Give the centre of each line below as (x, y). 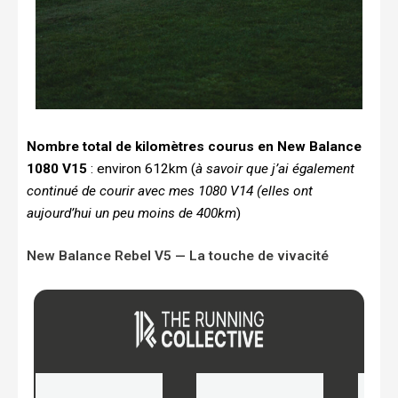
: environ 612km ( (141, 169)
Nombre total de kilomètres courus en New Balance (194, 147)
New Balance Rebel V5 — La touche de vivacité (178, 256)
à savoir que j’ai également (275, 169)
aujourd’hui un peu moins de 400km (131, 214)
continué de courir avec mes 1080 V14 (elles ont (170, 191)
